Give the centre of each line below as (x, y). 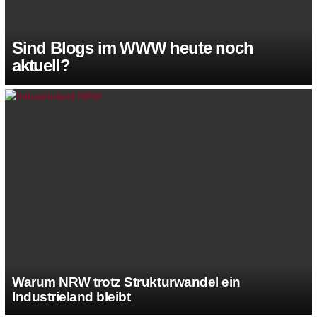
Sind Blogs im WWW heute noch (133, 47)
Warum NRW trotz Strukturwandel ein (126, 282)
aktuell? (41, 65)
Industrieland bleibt (71, 297)
